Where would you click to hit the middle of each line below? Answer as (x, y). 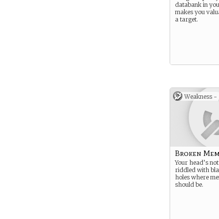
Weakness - (201, 97)
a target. (186, 19)
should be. (189, 185)
